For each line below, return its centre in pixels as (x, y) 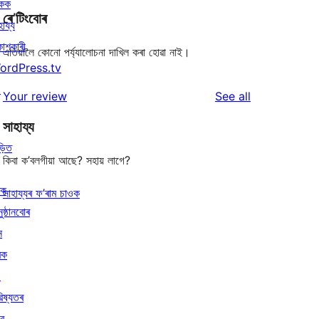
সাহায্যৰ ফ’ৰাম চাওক (41, 193)
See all (233, 96)
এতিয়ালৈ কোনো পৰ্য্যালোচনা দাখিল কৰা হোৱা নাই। (96, 52)
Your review (35, 96)
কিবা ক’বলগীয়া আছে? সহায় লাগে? (67, 161)
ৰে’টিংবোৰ (25, 19)
